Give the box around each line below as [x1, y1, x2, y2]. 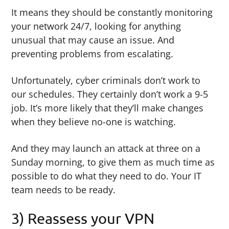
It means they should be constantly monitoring [11, 6, 213, 19]
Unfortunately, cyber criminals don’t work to [11, 74, 201, 87]
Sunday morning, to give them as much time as [11, 156, 215, 169]
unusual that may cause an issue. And [11, 34, 175, 47]
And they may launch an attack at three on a [11, 142, 201, 155]
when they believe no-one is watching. [11, 116, 176, 128]
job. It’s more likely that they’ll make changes [11, 102, 204, 114]
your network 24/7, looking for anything [11, 20, 181, 33]
